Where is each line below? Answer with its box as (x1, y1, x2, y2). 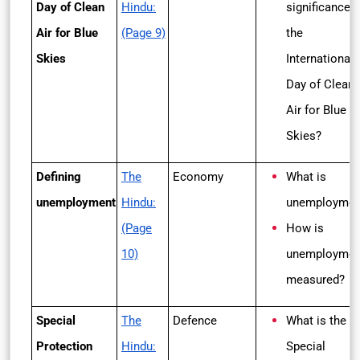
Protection (36, 339, 92, 354)
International (286, 51, 354, 66)
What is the (286, 313, 346, 328)
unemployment (36, 195, 116, 210)
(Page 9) (121, 26, 166, 40)
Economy (173, 170, 223, 184)
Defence (173, 313, 217, 328)
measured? (286, 272, 345, 287)
